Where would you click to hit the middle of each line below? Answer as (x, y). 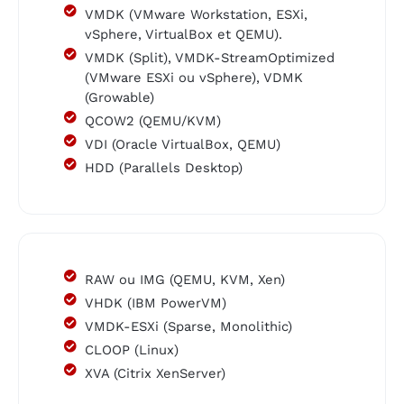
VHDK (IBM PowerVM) (155, 303)
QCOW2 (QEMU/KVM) (152, 120)
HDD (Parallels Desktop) (163, 167)
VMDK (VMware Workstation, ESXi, (196, 14)
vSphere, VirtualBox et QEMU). (183, 34)
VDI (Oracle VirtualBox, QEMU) (182, 144)
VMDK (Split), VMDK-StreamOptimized (209, 57)
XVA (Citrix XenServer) (155, 373)
